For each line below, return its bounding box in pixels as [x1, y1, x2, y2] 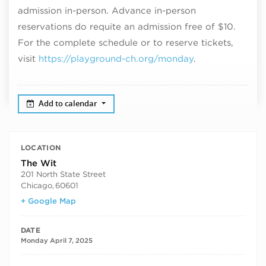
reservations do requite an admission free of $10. [18, 21, 236, 32]
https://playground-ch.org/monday [39, 53, 194, 64]
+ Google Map [20, 196, 76, 206]
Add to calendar [39, 98, 100, 109]
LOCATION [20, 143, 61, 153]
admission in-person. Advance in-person [18, 5, 196, 16]
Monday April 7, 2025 [20, 236, 93, 245]
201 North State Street [20, 169, 106, 179]
